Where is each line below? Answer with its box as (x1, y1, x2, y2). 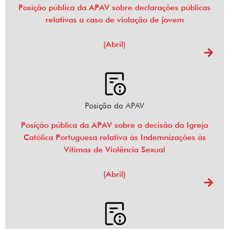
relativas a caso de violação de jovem (45, 15, 184, 25)
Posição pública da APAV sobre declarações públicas (18, 3, 211, 13)
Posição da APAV (85, 101, 144, 111)
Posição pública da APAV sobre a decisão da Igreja (21, 120, 208, 130)
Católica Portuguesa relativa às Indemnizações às (23, 132, 206, 143)
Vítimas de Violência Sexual (64, 145, 165, 155)
